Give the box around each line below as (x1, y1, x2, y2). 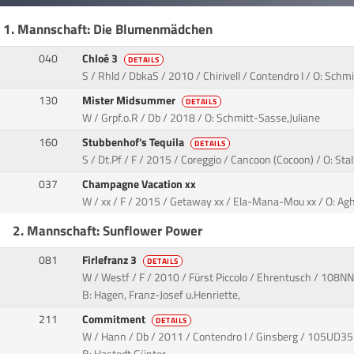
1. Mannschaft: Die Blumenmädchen (2, 18, 213, 40)
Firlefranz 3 (82, 251, 140, 269)
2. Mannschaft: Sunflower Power (13, 220, 202, 242)
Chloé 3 (82, 50, 121, 68)
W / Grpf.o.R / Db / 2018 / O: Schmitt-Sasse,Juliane (82, 109, 321, 127)
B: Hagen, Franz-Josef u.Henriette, (82, 286, 241, 304)
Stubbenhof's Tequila (82, 134, 187, 152)
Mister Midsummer (82, 92, 179, 110)
